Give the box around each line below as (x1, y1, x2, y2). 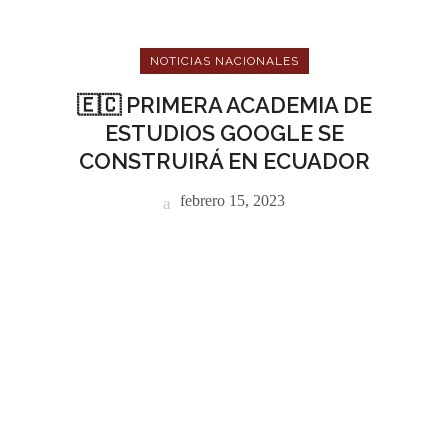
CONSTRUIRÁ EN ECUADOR (78, 148, 370, 174)
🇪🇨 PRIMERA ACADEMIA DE (76, 92, 372, 118)
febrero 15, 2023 (176, 192, 285, 209)
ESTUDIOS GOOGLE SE (104, 120, 344, 146)
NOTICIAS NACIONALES (149, 54, 299, 68)
